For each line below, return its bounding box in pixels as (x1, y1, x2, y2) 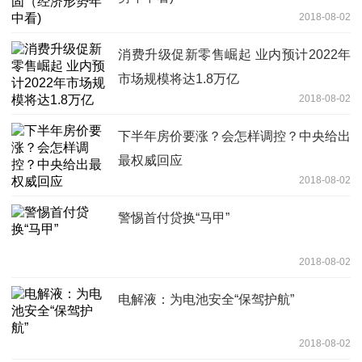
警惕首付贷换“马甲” (118, 211, 229, 225)
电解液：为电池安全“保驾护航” (118, 293, 294, 307)
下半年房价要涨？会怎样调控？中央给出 (118, 129, 351, 144)
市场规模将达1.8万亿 (118, 72, 239, 86)
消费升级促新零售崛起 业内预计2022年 (118, 48, 351, 62)
